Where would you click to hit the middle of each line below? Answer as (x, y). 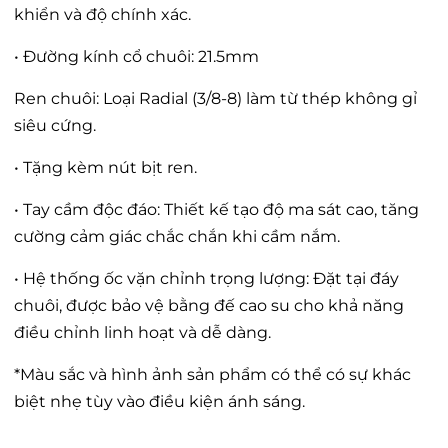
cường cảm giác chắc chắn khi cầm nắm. (177, 237)
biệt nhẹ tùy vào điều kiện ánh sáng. (159, 402)
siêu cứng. (55, 126)
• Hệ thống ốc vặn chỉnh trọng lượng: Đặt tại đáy (206, 279)
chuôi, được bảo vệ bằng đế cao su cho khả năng (209, 306)
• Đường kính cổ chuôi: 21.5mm (136, 57)
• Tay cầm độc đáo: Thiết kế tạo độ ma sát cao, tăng (216, 210)
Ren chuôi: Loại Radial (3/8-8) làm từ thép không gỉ (215, 99)
